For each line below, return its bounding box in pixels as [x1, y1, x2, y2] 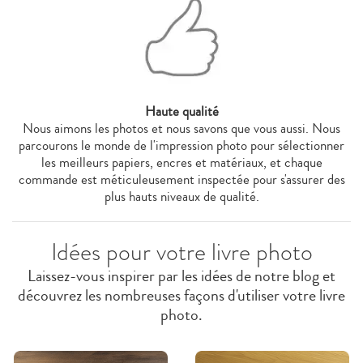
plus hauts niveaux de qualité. [104, 186, 259, 207]
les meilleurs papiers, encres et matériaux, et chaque [41, 152, 322, 173]
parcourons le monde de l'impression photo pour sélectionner [19, 135, 344, 156]
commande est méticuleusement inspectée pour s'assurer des [18, 169, 345, 190]
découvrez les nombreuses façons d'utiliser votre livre [18, 283, 345, 307]
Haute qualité [144, 100, 219, 122]
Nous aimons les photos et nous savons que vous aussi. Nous [23, 117, 340, 139]
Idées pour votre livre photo [50, 234, 313, 269]
